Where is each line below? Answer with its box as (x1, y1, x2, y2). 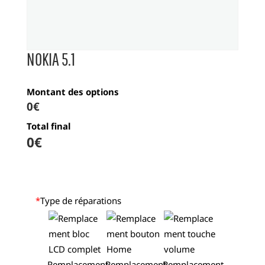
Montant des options (26, 86, 119, 98)
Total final (26, 119, 70, 132)
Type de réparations (40, 194, 121, 206)
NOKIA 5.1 (26, 49, 75, 70)
